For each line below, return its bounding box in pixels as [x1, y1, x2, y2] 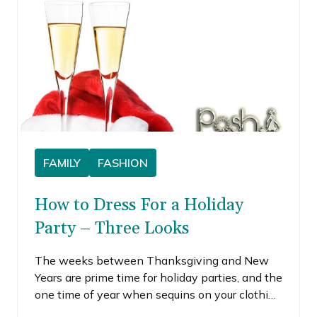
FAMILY [43, 155, 81, 170]
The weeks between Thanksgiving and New [35, 253, 269, 267]
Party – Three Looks [35, 217, 189, 239]
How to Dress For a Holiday [35, 194, 243, 216]
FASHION [98, 155, 148, 170]
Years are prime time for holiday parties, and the [35, 270, 282, 284]
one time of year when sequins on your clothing [35, 287, 282, 301]
